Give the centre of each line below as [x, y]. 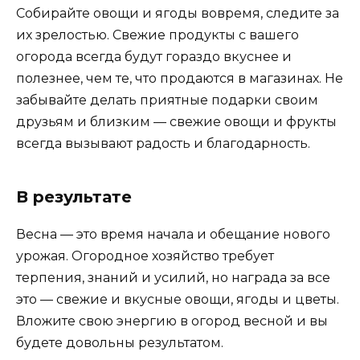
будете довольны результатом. [120, 343]
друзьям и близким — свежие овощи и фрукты [176, 122]
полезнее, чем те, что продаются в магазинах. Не [180, 79]
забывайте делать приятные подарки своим [167, 100]
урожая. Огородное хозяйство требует [145, 256]
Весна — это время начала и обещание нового [173, 235]
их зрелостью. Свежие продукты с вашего [157, 35]
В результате [74, 197]
